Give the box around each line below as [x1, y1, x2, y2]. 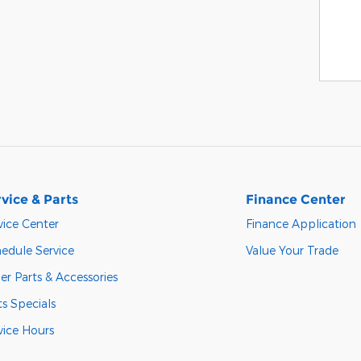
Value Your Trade [246, 243, 338, 257]
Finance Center [246, 191, 346, 207]
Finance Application [246, 216, 356, 230]
